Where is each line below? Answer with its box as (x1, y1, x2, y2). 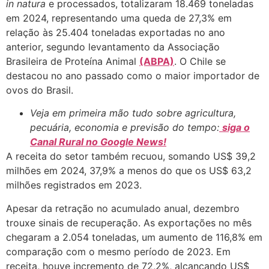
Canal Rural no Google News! (30, 136, 166, 148)
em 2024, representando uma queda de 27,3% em (6, 11, 232, 24)
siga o (222, 121, 250, 134)
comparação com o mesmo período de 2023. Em (6, 245, 231, 258)
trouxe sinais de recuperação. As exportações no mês (6, 216, 252, 229)
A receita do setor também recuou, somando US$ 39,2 (6, 150, 256, 163)
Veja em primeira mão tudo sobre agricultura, (30, 107, 236, 119)
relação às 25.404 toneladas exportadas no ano (6, 26, 225, 38)
